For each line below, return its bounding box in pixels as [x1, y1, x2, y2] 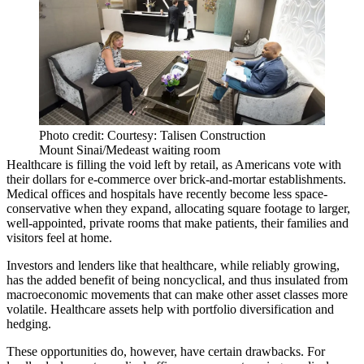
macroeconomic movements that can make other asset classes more [6, 288, 348, 302]
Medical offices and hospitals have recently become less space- [6, 187, 327, 201]
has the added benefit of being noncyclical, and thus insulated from [6, 273, 348, 288]
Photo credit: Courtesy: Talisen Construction [39, 128, 266, 143]
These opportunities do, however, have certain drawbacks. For [6, 344, 325, 359]
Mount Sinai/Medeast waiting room [39, 143, 220, 158]
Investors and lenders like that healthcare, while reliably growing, [6, 258, 340, 273]
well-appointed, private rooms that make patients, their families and [6, 216, 349, 231]
